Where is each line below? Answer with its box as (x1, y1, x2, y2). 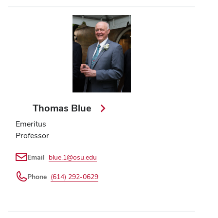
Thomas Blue (33, 102, 94, 115)
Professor (16, 130, 49, 141)
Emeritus (16, 119, 46, 129)
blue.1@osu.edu (49, 153, 97, 162)
